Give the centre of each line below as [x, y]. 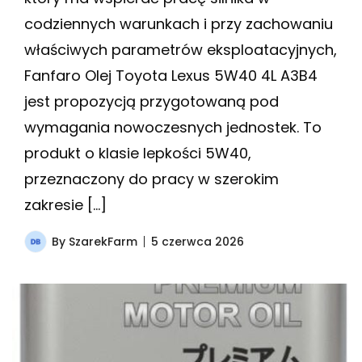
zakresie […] [65, 204]
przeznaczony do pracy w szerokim [152, 179]
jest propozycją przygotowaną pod [152, 101]
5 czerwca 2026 [198, 241]
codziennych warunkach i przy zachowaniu [179, 23]
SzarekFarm [103, 241]
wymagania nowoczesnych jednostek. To [173, 127]
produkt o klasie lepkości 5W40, [138, 153]
